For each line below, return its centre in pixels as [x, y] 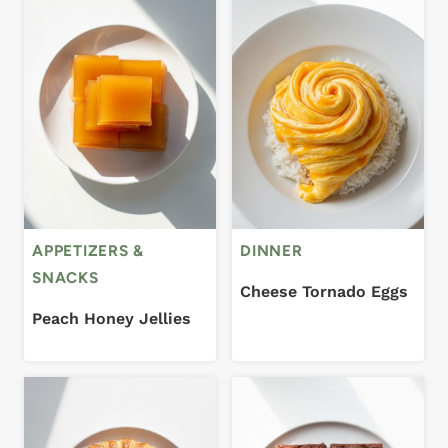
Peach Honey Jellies [111, 318]
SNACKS [65, 278]
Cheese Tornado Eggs [324, 291]
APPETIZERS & [88, 251]
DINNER [271, 251]
